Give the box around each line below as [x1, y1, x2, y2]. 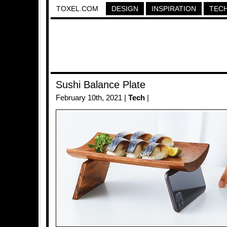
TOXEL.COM [56, 5, 98, 13]
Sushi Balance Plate [56, 79, 145, 90]
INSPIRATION [152, 5, 196, 13]
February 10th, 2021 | [56, 94, 128, 102]
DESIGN [111, 5, 138, 13]
